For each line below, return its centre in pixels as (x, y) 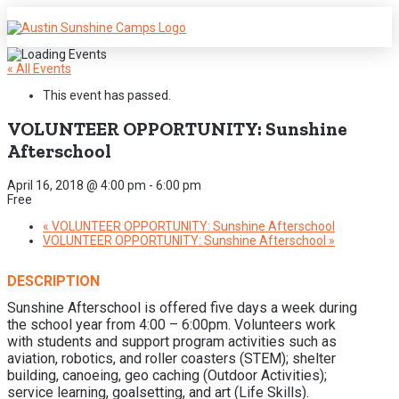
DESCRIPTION (53, 281)
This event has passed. (107, 95)
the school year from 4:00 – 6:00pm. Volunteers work (171, 325)
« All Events (39, 69)
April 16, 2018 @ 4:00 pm (77, 185)
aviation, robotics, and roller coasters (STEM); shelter (171, 359)
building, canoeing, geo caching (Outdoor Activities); (167, 376)
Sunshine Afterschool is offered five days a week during (182, 308)
